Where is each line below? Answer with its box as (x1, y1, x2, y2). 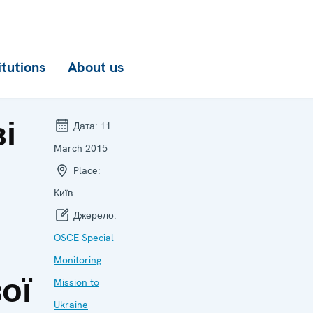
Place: (71, 164, 100, 177)
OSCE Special (54, 231, 114, 244)
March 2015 (54, 142, 108, 154)
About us (68, 58, 124, 76)
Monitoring (54, 254, 101, 266)
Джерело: (71, 209, 116, 221)
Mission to (54, 276, 99, 289)
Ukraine (54, 298, 88, 311)
